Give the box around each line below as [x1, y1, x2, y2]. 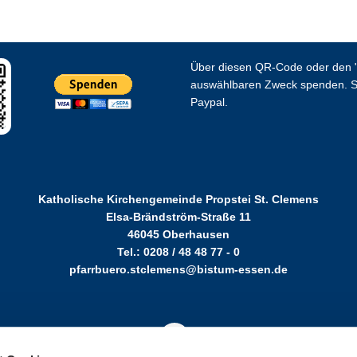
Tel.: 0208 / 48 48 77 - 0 [117, 245, 240, 259]
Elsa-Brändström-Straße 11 [106, 210, 251, 224]
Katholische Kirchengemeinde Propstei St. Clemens [38, 193, 319, 206]
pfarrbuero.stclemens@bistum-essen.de [69, 263, 288, 277]
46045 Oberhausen [127, 228, 229, 241]
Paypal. [190, 96, 228, 109]
